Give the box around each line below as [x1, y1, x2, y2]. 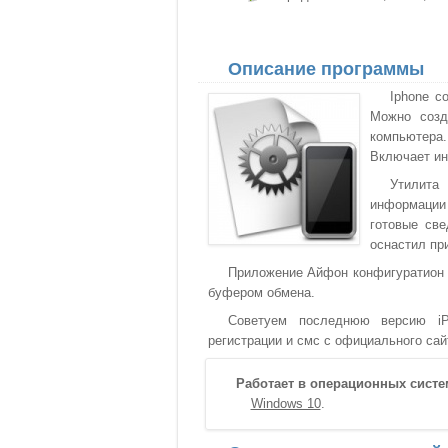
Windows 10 [250, 396, 321, 411]
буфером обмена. [208, 285, 315, 300]
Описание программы [228, 59, 424, 79]
